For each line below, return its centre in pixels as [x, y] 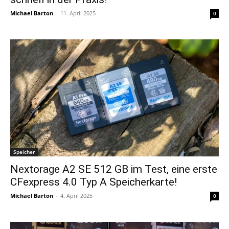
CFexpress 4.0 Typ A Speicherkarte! [94, 182]
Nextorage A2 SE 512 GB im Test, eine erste [114, 169]
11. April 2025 [78, 13]
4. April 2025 [76, 196]
